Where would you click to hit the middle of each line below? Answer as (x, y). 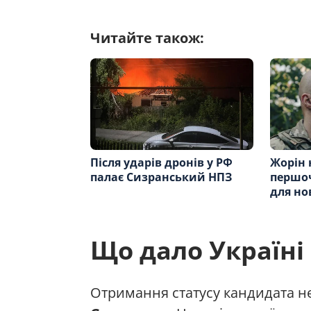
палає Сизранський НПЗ (161, 177)
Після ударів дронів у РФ (161, 162)
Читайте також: (147, 38)
